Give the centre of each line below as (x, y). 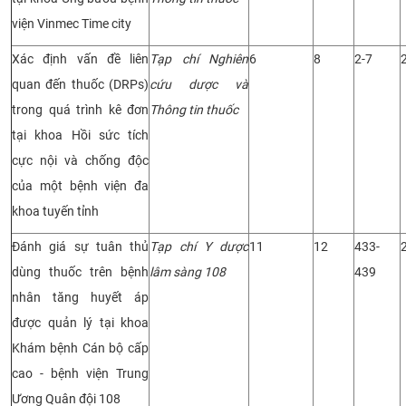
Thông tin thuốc (194, 109)
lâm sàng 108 (188, 271)
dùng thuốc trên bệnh (80, 271)
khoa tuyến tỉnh (55, 211)
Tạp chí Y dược (199, 246)
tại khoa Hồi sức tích (80, 135)
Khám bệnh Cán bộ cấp (80, 348)
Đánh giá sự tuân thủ (80, 246)
